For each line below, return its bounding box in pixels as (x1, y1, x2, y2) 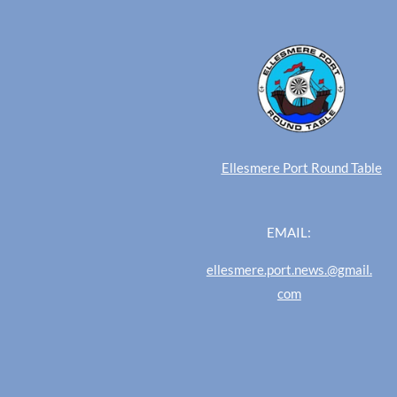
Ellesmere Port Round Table (221, 159, 382, 175)
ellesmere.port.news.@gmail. (206, 261, 372, 277)
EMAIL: (267, 223, 312, 240)
